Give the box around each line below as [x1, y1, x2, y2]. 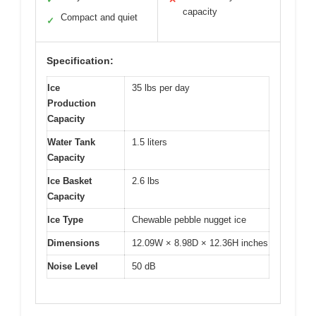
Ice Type [47, 214, 83, 226]
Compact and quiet [61, 12, 138, 23]
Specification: [47, 55, 114, 67]
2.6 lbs [132, 176, 159, 187]
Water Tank [47, 137, 95, 148]
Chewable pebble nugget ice [132, 214, 246, 226]
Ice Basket [47, 176, 92, 187]
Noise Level [47, 261, 98, 272]
